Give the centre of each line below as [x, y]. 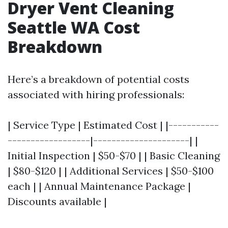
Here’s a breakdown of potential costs [98, 79]
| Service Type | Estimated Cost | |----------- [113, 125]
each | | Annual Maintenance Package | [99, 186]
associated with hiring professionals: [96, 94]
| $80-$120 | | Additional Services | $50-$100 [111, 171]
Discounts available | [57, 201]
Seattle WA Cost [74, 27]
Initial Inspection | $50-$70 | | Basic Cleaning [114, 155]
